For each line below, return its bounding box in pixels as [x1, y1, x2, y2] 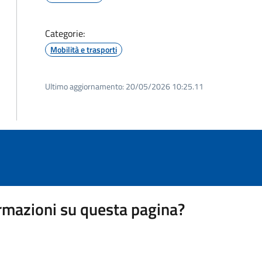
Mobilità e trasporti [50, 43, 117, 56]
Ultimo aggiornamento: [45, 80, 124, 92]
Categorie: [45, 26, 85, 40]
